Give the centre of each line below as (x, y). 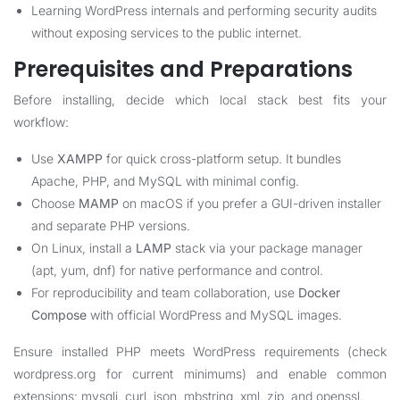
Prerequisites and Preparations (183, 69)
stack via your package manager (267, 248)
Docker (319, 292)
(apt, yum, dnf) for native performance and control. (177, 270)
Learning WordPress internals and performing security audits (204, 10)
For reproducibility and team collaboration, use (165, 292)
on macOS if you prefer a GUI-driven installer (250, 203)
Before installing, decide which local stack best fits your (200, 100)
